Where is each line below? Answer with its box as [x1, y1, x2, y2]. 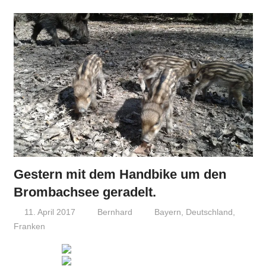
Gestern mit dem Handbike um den [13, 167, 226, 182]
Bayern [154, 207, 182, 217]
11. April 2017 [24, 207, 76, 217]
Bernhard [97, 207, 133, 217]
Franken [13, 221, 45, 231]
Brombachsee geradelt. [13, 185, 156, 200]
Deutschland [186, 207, 233, 217]
